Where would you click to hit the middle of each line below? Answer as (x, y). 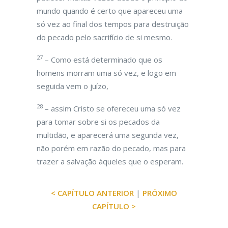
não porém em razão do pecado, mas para (111, 148)
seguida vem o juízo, (73, 86)
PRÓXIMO (160, 193)
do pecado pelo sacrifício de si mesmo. (104, 37)
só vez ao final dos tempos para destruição (113, 24)
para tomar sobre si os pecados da (98, 122)
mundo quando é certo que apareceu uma (110, 11)
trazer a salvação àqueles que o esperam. (110, 161)
